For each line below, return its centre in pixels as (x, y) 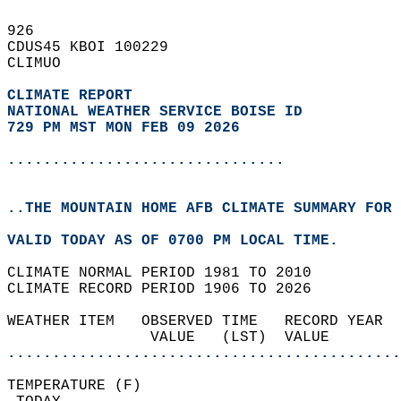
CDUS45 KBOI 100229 (97, 47)
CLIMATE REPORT (74, 96)
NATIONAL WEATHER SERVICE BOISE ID (155, 112)
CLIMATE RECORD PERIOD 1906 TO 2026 (168, 289)
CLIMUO (43, 64)
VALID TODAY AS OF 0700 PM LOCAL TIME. (182, 241)
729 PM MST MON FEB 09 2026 (124, 128)
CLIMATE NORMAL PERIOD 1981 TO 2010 (168, 273)
